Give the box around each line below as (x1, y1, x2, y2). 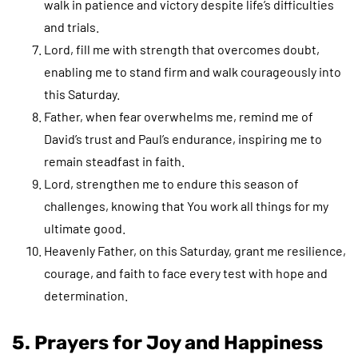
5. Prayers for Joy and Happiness (12, 331, 323, 354)
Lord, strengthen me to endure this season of (44, 175, 299, 191)
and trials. (44, 18, 99, 34)
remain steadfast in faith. (44, 153, 185, 169)
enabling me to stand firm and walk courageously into (44, 63, 341, 79)
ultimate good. (44, 220, 125, 236)
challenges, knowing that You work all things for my (44, 197, 328, 213)
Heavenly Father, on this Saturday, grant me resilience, (44, 242, 346, 258)
